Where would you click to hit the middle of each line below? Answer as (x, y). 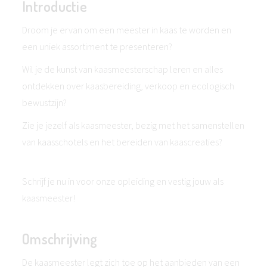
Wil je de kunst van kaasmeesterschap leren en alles (122, 69)
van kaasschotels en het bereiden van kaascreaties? (122, 142)
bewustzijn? (44, 103)
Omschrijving (60, 239)
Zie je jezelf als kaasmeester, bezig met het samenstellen (133, 125)
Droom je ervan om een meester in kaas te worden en (127, 30)
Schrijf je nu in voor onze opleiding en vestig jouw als (123, 181)
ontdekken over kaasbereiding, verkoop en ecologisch (128, 86)
